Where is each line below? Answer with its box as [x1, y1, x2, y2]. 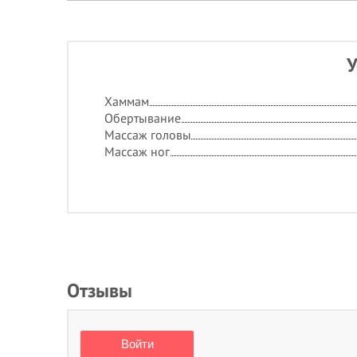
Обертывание [104, 110, 181, 126]
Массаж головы [104, 127, 191, 143]
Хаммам [104, 93, 149, 109]
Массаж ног [104, 143, 170, 159]
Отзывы [67, 278, 132, 303]
